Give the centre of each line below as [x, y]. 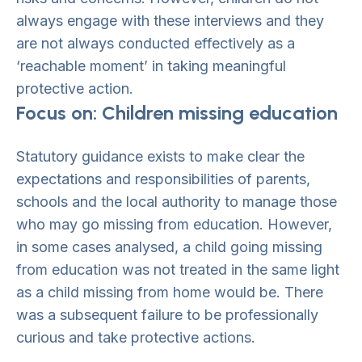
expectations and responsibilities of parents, [163, 179]
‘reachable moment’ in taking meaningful [151, 66]
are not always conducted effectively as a [156, 43]
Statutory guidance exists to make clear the [160, 156]
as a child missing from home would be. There [170, 292]
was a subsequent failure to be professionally [167, 315]
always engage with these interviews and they [170, 21]
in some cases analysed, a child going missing [169, 247]
